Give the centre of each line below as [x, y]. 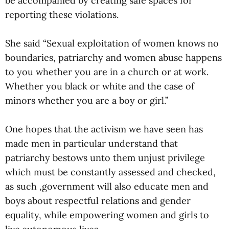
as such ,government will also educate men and [107, 186]
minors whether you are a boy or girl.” [87, 100]
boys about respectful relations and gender [98, 201]
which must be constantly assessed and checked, [110, 172]
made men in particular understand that [91, 143]
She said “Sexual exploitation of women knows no [112, 43]
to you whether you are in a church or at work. [107, 72]
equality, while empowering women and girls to [107, 215]
